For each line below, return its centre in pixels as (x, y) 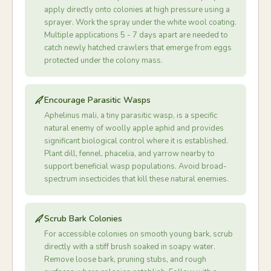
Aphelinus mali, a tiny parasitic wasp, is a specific (131, 116)
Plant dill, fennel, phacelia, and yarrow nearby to (129, 154)
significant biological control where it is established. (136, 141)
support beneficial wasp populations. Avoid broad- (135, 166)
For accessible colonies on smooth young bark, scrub (139, 234)
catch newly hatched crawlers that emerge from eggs (138, 48)
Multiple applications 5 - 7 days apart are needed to (136, 35)
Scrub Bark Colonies (83, 219)
